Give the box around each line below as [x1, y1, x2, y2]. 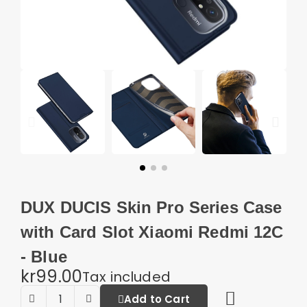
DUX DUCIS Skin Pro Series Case [21, 197, 282, 217]
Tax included [82, 267, 171, 286]
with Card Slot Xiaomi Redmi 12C [21, 222, 284, 241]
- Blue [21, 247, 67, 266]
